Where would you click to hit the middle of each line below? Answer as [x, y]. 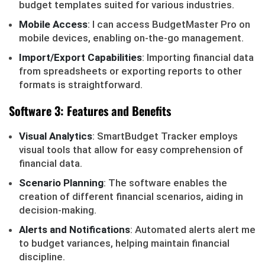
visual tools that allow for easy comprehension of [131, 150]
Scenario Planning [61, 183]
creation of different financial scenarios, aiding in [131, 196]
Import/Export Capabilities [80, 57]
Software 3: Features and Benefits [90, 111]
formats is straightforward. [81, 85]
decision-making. [58, 210]
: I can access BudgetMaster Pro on [169, 24]
